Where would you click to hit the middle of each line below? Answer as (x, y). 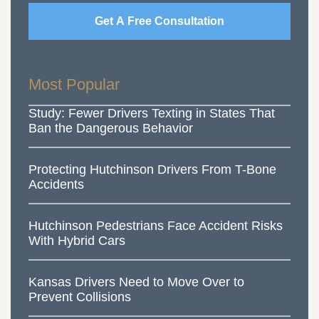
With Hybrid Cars (77, 241)
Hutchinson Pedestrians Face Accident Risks (156, 226)
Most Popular (74, 85)
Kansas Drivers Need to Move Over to (136, 282)
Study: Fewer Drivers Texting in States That (152, 114)
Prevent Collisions (80, 297)
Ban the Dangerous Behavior (111, 129)
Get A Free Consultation (159, 21)
